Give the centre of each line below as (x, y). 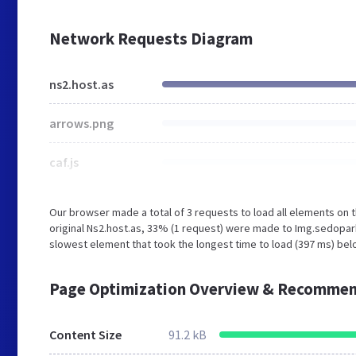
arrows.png (81, 123)
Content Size (85, 335)
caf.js (64, 162)
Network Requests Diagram (151, 39)
